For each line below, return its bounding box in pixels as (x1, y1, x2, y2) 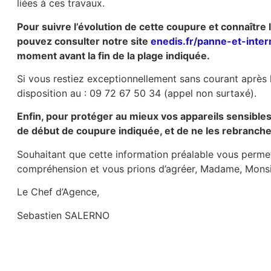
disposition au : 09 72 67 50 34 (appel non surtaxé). (17, 87, 257, 99)
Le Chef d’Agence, (17, 186, 100, 198)
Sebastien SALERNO (17, 209, 110, 221)
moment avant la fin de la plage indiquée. (17, 49, 211, 62)
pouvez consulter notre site (17, 34, 151, 47)
